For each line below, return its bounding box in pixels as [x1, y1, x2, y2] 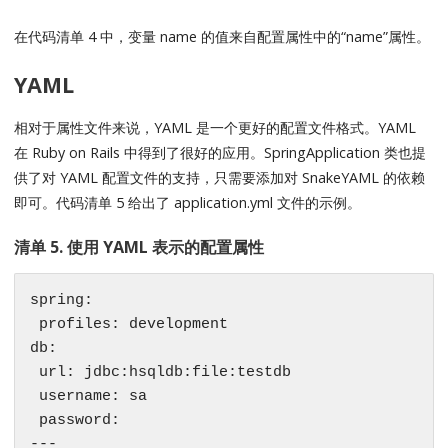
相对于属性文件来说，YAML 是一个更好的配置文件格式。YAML [14, 117, 417, 137]
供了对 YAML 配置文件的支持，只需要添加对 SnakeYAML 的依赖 [14, 167, 426, 187]
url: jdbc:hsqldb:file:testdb [30, 364, 292, 382]
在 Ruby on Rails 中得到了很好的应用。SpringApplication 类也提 [14, 142, 427, 162]
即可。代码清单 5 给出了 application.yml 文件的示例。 [14, 192, 362, 212]
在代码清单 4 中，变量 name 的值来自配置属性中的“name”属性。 [14, 26, 431, 46]
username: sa [30, 388, 148, 406]
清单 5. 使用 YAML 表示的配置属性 [14, 236, 265, 259]
